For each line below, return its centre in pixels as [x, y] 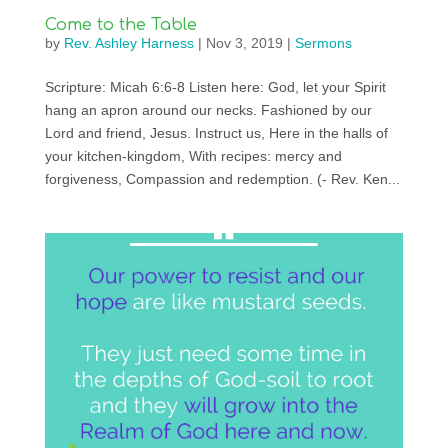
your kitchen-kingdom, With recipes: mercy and [193, 156]
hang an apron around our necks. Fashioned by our [208, 110]
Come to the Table [120, 25]
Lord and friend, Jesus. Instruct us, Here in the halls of [216, 133]
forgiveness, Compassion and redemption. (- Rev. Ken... [222, 179]
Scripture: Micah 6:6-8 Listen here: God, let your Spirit [215, 87]
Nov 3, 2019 [244, 43]
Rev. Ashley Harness [128, 43]
